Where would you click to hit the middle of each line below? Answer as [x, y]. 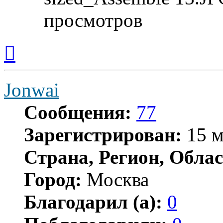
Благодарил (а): [93, 202]
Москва [115, 179]
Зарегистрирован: [103, 134]
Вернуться [33, 43]
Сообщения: [78, 112]
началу [26, 61]
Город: [53, 179]
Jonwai [32, 90]
